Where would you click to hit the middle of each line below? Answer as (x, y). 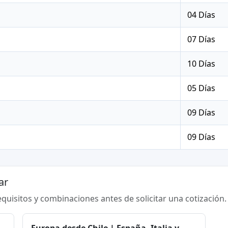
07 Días (202, 39)
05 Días (202, 88)
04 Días (202, 15)
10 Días (202, 64)
